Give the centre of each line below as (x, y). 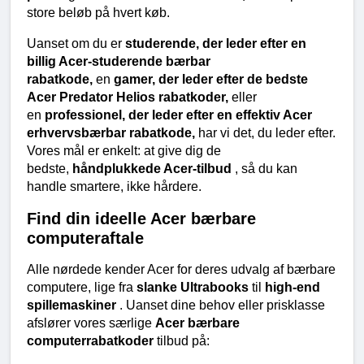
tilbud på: (183, 340)
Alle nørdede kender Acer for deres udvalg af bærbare (181, 269)
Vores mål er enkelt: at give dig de (124, 150)
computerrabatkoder (92, 340)
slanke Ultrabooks (194, 287)
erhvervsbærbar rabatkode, (113, 132)
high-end (292, 287)
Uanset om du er (76, 43)
